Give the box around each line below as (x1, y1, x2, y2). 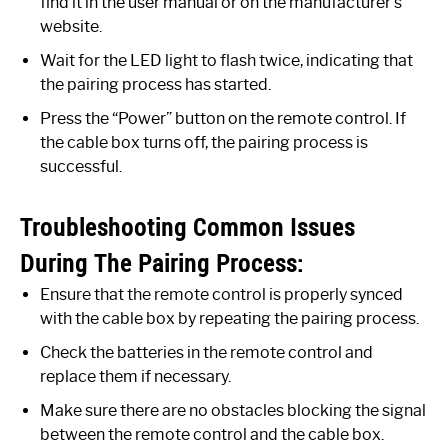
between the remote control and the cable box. (40, 424, 384, 444)
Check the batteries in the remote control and (40, 342, 373, 362)
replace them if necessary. (40, 366, 231, 386)
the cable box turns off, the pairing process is (40, 132, 368, 152)
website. (40, 16, 102, 36)
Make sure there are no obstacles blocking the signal (40, 400, 426, 420)
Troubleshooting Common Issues (20, 210, 355, 243)
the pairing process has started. (40, 74, 271, 94)
